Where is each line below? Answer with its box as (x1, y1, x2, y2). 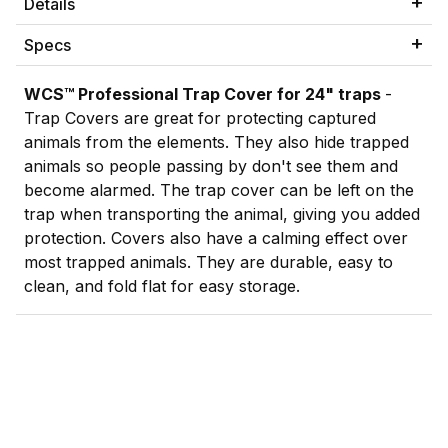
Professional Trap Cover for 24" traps (74, 84, 385, 105)
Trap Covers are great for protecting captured (24, 108, 376, 129)
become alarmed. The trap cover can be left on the (24, 180, 414, 201)
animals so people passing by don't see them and (24, 156, 398, 177)
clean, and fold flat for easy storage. (24, 276, 300, 297)
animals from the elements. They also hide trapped (24, 132, 409, 153)
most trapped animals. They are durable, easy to (24, 252, 393, 273)
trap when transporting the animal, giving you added (24, 204, 420, 225)
